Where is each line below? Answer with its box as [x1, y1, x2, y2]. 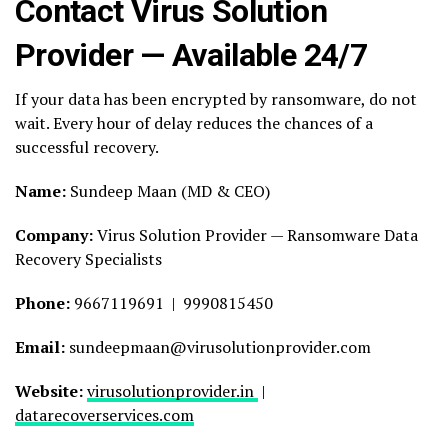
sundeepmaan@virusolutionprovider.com [69, 336, 371, 359]
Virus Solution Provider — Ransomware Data [97, 224, 418, 247]
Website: [15, 380, 87, 403]
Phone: [15, 292, 74, 315]
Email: [15, 336, 69, 359]
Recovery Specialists [15, 248, 162, 271]
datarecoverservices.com [15, 404, 194, 427]
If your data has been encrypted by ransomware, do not [15, 88, 417, 111]
